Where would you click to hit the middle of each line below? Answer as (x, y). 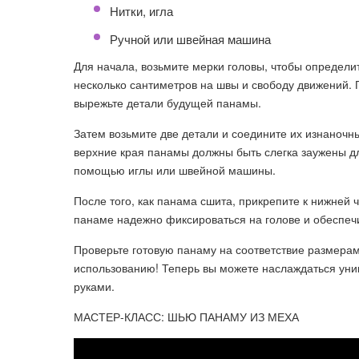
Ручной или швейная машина (190, 39)
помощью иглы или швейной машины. (175, 170)
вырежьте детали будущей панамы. (167, 103)
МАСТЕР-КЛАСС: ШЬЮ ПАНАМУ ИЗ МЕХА (186, 317)
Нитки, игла (141, 11)
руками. (94, 286)
